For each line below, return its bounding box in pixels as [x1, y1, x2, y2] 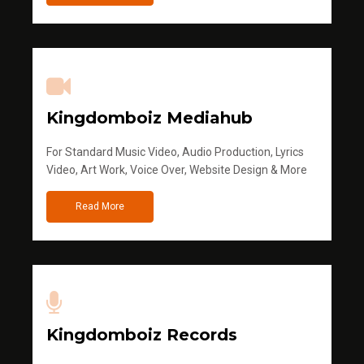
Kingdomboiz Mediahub [46, 108, 253, 128]
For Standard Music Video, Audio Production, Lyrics [46, 145, 304, 159]
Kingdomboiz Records [46, 325, 237, 345]
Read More [76, 201, 124, 213]
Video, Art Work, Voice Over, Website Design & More [46, 163, 307, 177]
